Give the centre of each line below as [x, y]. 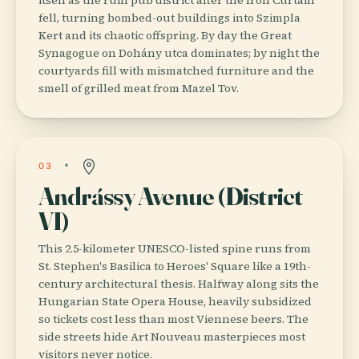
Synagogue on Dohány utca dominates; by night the [179, 52]
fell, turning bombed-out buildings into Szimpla [169, 17]
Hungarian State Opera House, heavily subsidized [175, 301]
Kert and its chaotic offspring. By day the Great [165, 35]
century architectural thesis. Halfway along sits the [179, 283]
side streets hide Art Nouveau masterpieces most [172, 336]
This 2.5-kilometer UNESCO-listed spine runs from [175, 248]
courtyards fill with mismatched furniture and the [176, 70]
